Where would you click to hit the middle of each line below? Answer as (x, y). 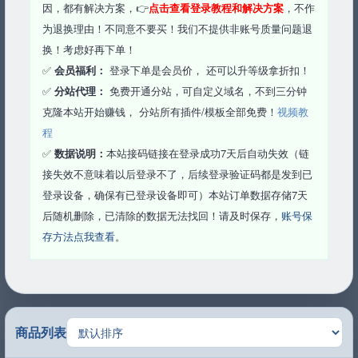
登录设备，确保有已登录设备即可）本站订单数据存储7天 (175, 195)
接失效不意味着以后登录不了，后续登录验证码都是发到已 (177, 174)
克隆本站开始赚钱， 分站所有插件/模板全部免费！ (160, 111)
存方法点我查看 (79, 236)
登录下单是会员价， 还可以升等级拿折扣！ (208, 70)
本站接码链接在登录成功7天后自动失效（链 (208, 153)
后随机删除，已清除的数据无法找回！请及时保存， (162, 215)
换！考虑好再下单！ (89, 49)
